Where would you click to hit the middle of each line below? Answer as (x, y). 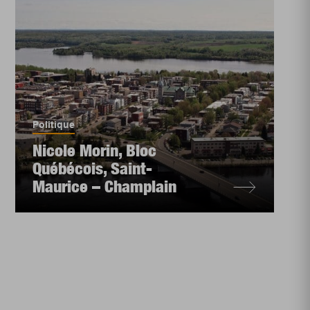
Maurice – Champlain (105, 186)
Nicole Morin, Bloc (95, 150)
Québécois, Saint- (93, 168)
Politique (54, 125)
